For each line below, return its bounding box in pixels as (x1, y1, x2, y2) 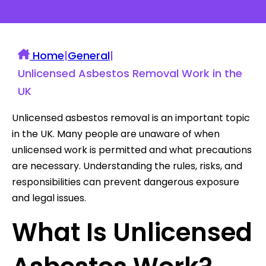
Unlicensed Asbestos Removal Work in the (18, 65, 242, 81)
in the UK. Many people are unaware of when (12, 126, 220, 141)
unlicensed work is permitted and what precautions (12, 142, 252, 157)
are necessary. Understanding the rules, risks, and (12, 159, 242, 173)
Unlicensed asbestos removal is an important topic (12, 110, 250, 125)
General (68, 47, 110, 63)
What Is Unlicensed (12, 214, 252, 250)
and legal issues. (12, 191, 86, 205)
